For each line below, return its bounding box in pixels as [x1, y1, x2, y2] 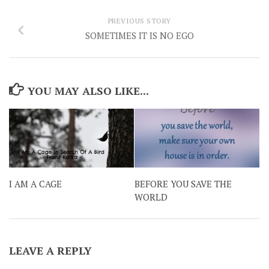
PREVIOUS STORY [107, 16, 171, 26]
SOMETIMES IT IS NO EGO [85, 29, 194, 42]
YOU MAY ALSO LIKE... [27, 83, 149, 98]
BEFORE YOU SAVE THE [134, 178, 232, 190]
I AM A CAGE [9, 178, 62, 190]
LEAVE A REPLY [9, 243, 92, 258]
